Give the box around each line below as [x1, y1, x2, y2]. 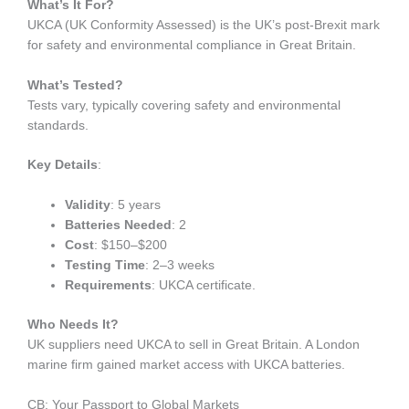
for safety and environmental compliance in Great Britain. [27, 37, 356, 52]
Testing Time [65, 258, 146, 273]
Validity [65, 198, 111, 213]
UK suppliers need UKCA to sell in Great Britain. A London [27, 337, 360, 351]
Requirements [65, 278, 152, 293]
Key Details [27, 158, 98, 173]
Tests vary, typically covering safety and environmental [27, 98, 341, 112]
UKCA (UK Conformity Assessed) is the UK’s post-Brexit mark [27, 17, 380, 32]
